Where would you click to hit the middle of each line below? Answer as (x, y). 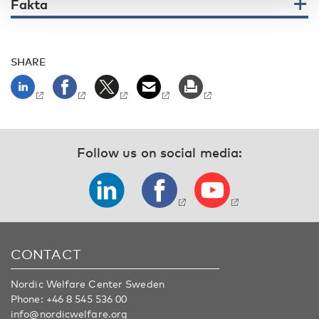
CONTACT (46, 254)
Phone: (28, 299)
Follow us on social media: (159, 152)
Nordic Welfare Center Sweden (88, 284)
